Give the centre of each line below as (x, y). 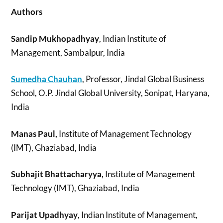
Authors (27, 12)
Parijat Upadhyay (45, 215)
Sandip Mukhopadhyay (55, 38)
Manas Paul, (34, 133)
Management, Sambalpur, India (68, 52)
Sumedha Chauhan (47, 79)
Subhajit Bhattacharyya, (57, 174)
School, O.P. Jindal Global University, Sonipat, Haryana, (111, 93)
